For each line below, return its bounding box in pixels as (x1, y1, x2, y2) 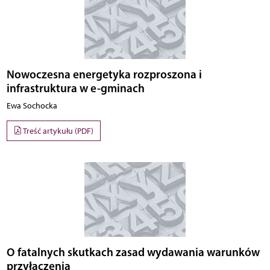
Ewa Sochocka (6, 101, 57, 111)
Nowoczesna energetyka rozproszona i (6, 67, 202, 82)
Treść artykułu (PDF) (22, 125, 93, 136)
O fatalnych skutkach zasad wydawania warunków (6, 244, 260, 259)
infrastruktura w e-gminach (6, 81, 145, 96)
